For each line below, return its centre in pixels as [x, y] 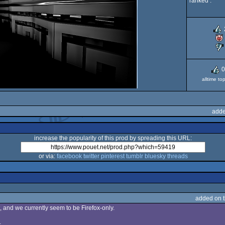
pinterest [113, 156]
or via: [47, 156]
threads [177, 156]
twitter [91, 156]
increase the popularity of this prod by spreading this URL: [113, 138]
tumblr [134, 156]
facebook [69, 156]
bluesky [155, 156]
